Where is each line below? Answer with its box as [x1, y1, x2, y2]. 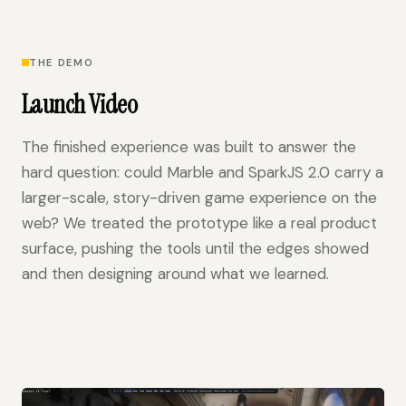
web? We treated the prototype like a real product [22, 213, 377, 234]
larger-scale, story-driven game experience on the [22, 188, 377, 208]
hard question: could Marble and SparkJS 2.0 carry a [22, 162, 383, 183]
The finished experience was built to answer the [22, 137, 356, 158]
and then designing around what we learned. [22, 264, 329, 285]
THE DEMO [29, 56, 94, 70]
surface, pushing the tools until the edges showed [22, 238, 369, 259]
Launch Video [22, 88, 138, 122]
